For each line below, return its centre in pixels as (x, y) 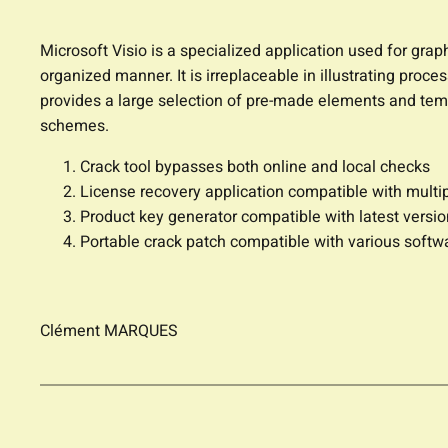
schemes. (74, 126)
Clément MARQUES (109, 331)
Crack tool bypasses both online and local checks (255, 167)
